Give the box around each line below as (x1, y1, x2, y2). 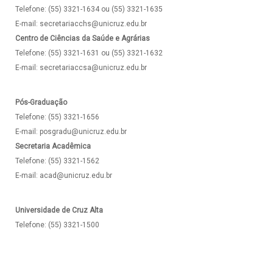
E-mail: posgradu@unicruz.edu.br (15, 127, 127, 136)
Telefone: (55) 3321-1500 (15, 221, 99, 229)
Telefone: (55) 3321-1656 (15, 113, 99, 121)
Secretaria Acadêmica (15, 142, 91, 151)
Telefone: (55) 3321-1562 (15, 157, 99, 165)
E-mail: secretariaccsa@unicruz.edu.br (15, 63, 147, 72)
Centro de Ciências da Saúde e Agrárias (15, 34, 150, 43)
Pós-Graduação (15, 98, 67, 107)
